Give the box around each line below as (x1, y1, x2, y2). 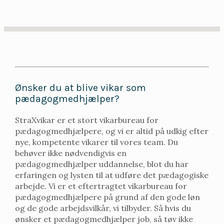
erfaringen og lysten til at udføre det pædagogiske (15, 169, 208, 180)
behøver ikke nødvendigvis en (15, 147, 126, 158)
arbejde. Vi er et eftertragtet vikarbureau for (15, 180, 187, 191)
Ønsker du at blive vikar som (15, 81, 146, 93)
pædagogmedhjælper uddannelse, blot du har (15, 158, 188, 169)
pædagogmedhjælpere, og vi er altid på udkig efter (15, 125, 208, 136)
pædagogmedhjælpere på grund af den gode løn (15, 191, 200, 202)
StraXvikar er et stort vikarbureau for (15, 114, 158, 125)
